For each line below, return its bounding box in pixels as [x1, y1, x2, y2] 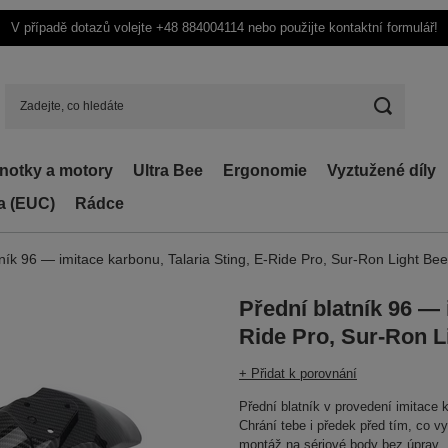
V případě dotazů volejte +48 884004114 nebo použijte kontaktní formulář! [10, 20, 438, 35]
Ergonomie [223, 162, 307, 179]
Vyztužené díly [327, 162, 436, 179]
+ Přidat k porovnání [239, 366, 357, 381]
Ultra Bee [133, 162, 203, 179]
